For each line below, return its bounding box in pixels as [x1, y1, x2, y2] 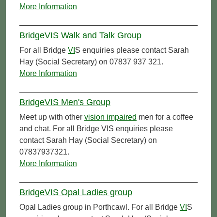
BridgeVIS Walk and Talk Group [19, 30, 141, 40]
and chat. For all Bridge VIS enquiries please [19, 124, 173, 133]
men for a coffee [137, 112, 193, 121]
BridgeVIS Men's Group [19, 97, 110, 107]
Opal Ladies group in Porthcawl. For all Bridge [19, 202, 180, 211]
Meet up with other [19, 112, 84, 121]
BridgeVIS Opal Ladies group [19, 187, 132, 197]
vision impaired [84, 112, 137, 121]
